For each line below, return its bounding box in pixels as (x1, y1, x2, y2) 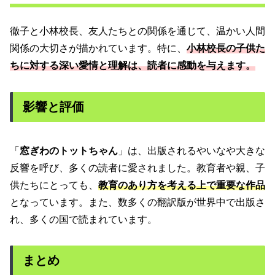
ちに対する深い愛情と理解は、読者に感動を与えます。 (10, 60, 255, 71)
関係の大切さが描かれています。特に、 (10, 43, 187, 54)
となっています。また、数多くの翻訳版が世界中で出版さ (10, 196, 265, 207)
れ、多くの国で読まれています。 (10, 214, 157, 225)
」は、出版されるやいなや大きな (118, 145, 265, 156)
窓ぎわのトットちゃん (20, 145, 118, 156)
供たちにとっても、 (10, 179, 98, 190)
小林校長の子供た (187, 43, 265, 54)
